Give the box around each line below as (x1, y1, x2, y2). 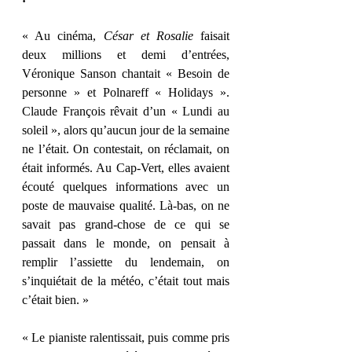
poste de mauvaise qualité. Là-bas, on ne (22, 199, 229, 212)
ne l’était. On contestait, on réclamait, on (22, 142, 229, 156)
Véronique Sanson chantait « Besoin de (22, 67, 229, 80)
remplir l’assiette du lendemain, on (22, 255, 229, 269)
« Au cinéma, (22, 29, 104, 42)
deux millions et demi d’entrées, (22, 48, 229, 61)
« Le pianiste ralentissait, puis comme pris (22, 331, 229, 344)
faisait (192, 29, 230, 42)
